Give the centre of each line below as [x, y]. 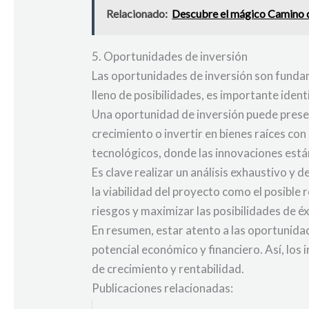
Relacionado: [137, 14]
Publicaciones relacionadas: [163, 288]
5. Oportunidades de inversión [170, 57]
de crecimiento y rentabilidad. [168, 269]
